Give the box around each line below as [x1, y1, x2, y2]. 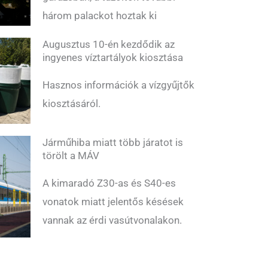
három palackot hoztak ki [42, 10, 157, 22]
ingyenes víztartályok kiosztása [42, 51, 183, 64]
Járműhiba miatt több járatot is [42, 136, 183, 148]
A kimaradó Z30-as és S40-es [42, 176, 176, 189]
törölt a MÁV [42, 149, 99, 162]
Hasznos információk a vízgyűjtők [42, 79, 194, 92]
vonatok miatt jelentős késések [42, 195, 184, 208]
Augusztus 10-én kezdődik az [42, 38, 175, 51]
